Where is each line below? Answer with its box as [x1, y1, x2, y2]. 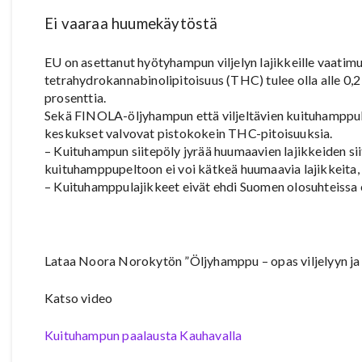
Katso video [44, 290, 113, 306]
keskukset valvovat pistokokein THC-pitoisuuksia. [44, 125, 333, 141]
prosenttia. [44, 90, 107, 106]
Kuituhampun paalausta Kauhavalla [44, 327, 242, 343]
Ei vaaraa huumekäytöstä [44, 15, 218, 33]
